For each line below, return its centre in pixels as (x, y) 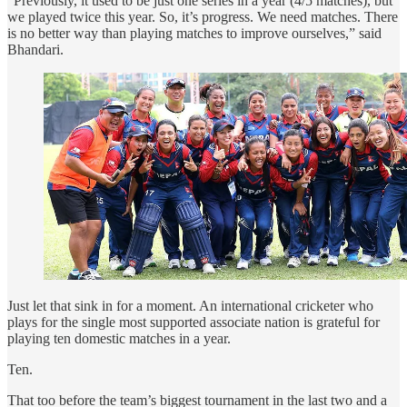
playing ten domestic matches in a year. (119, 339)
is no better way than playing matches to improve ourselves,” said (194, 33)
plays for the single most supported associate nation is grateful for (194, 323)
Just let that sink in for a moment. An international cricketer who (190, 306)
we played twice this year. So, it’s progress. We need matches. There (203, 16)
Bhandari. (35, 49)
